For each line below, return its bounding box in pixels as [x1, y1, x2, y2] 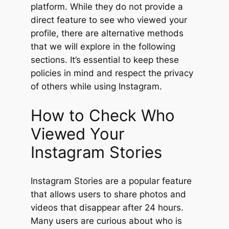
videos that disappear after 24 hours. [30, 202, 184, 213]
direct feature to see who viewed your [30, 15, 187, 26]
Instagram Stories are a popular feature [30, 175, 192, 186]
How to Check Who [30, 105, 175, 125]
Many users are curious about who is [30, 215, 182, 226]
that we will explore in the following [30, 41, 175, 52]
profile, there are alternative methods [30, 28, 184, 39]
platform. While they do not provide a [30, 2, 183, 12]
